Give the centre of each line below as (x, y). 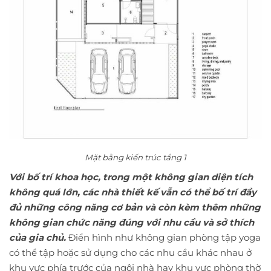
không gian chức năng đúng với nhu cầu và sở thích (132, 222)
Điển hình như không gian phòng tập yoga (163, 237)
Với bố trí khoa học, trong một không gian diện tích (131, 177)
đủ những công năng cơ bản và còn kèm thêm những (135, 207)
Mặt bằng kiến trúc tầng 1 (135, 157)
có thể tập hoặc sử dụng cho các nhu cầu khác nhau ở (130, 252)
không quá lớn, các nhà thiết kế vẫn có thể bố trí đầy (133, 192)
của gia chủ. (38, 237)
